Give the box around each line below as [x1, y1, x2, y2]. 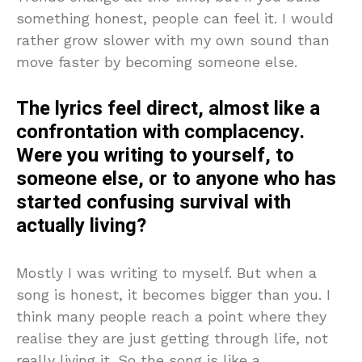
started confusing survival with [16, 187, 291, 217]
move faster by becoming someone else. [16, 53, 297, 70]
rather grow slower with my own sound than [16, 31, 330, 48]
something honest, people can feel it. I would [16, 9, 334, 27]
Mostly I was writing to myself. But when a [16, 263, 317, 281]
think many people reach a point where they [16, 307, 326, 325]
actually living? [16, 211, 146, 240]
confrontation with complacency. [16, 117, 305, 146]
